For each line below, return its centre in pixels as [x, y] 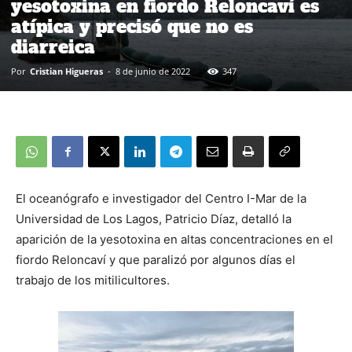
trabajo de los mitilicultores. [93, 280]
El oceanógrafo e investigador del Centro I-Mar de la [161, 198]
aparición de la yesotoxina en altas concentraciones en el [174, 239]
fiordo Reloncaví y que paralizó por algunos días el [156, 260]
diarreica [53, 47]
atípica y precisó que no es [132, 27]
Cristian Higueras [66, 71]
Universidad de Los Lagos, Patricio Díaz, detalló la [154, 219]
